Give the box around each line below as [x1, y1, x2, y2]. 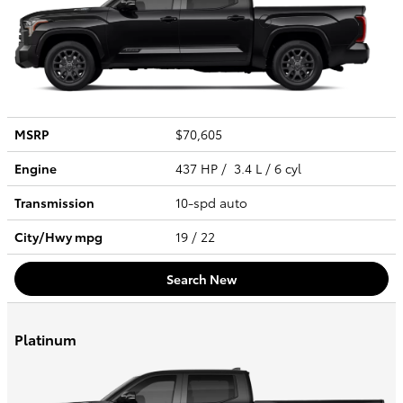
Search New [166, 269, 237, 288]
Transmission [14, 193, 94, 212]
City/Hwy [14, 228, 75, 246]
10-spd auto [175, 193, 251, 212]
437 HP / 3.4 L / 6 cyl [175, 159, 305, 178]
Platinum [14, 328, 76, 350]
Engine [14, 159, 57, 178]
